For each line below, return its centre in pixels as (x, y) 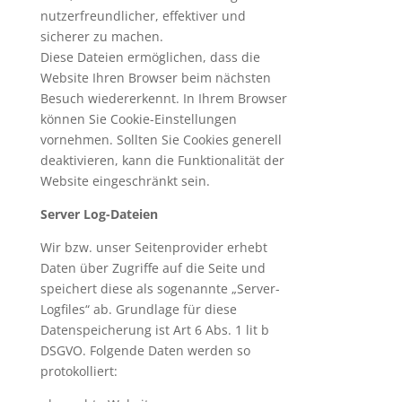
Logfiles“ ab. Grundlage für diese (138, 309)
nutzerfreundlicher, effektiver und (143, 16)
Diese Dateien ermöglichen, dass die (150, 57)
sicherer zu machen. (101, 36)
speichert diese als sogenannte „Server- (160, 288)
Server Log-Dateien (99, 214)
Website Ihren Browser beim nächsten (155, 78)
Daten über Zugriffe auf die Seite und (153, 268)
